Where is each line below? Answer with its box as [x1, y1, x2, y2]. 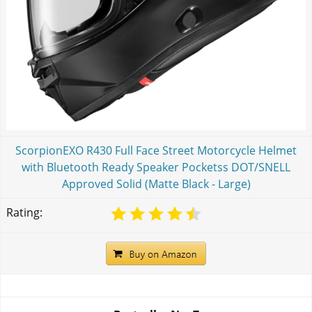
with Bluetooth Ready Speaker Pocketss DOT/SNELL [22, 159, 290, 175]
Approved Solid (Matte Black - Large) [61, 175, 251, 192]
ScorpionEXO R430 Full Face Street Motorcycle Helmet [15, 142, 297, 158]
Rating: [6, 204, 42, 220]
